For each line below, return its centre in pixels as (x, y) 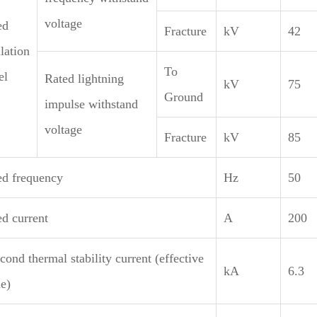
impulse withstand (91, 104)
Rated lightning (84, 79)
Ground (183, 97)
